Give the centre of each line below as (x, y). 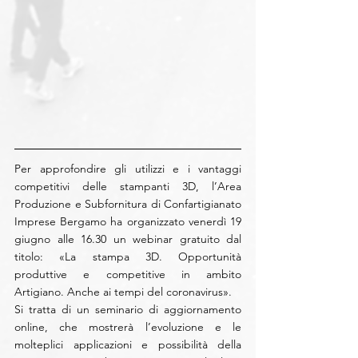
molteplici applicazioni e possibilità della (128, 344)
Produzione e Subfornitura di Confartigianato (128, 204)
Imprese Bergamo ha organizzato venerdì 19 (128, 221)
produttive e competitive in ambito (128, 274)
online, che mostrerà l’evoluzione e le (128, 327)
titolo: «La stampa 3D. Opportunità (128, 257)
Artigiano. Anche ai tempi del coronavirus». (123, 292)
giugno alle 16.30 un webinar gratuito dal (128, 239)
